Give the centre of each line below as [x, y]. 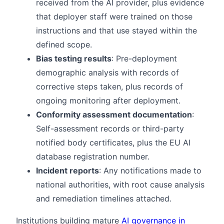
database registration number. [93, 157]
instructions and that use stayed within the [116, 31]
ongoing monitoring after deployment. [108, 101]
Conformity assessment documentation [114, 115]
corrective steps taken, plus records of [109, 87]
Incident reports [67, 171]
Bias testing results [74, 59]
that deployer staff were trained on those [114, 17]
